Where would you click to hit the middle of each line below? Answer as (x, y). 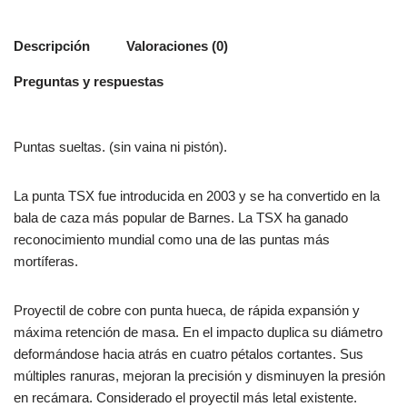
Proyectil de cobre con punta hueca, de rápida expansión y (187, 310)
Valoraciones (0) (177, 46)
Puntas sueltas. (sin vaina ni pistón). (120, 146)
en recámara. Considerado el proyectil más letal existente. (185, 397)
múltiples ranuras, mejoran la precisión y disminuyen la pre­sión (199, 375)
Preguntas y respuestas (89, 82)
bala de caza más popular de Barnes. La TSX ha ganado (181, 217)
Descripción (52, 46)
